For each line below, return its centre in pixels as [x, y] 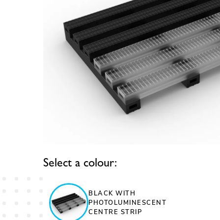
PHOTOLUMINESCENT [127, 203]
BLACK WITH [112, 193]
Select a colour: [80, 163]
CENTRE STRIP [115, 212]
